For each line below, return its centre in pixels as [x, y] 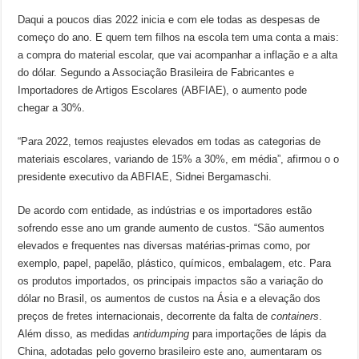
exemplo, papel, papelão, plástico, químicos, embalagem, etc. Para [175, 263]
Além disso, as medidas [76, 334]
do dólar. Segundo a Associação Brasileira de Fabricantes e [156, 73]
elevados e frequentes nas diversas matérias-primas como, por [164, 246]
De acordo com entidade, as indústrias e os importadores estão [165, 210]
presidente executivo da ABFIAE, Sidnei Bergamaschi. [145, 177]
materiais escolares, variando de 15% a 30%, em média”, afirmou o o [179, 159]
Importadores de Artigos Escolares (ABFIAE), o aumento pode [163, 90]
